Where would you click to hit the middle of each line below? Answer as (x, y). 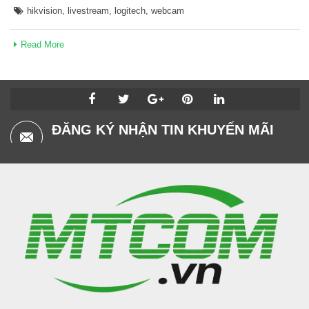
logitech (130, 10)
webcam (168, 10)
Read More (42, 44)
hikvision (44, 10)
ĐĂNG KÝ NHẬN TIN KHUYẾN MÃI (163, 129)
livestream (88, 10)
